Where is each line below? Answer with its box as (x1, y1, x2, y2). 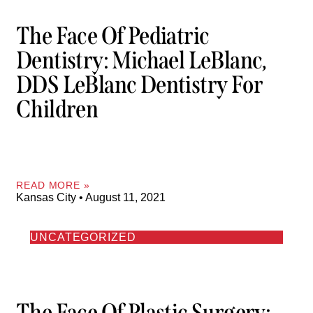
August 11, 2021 (83, 191, 166, 203)
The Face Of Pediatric (16, 21, 210, 51)
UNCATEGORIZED (30, 231, 136, 243)
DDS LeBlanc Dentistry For (16, 70, 263, 100)
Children (16, 94, 99, 124)
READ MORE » (16, 179, 90, 191)
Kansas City (16, 191, 79, 203)
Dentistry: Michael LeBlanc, (16, 45, 267, 75)
